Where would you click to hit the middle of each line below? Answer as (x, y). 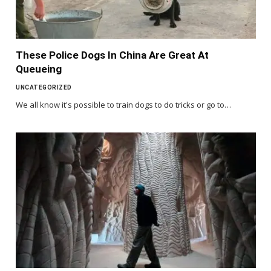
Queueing (39, 69)
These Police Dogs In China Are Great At (112, 55)
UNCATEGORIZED (44, 88)
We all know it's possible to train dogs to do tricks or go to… (123, 105)
